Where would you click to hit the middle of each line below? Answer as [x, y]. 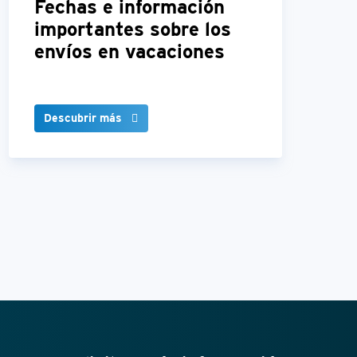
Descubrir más [83, 118]
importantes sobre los [133, 29]
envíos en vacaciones [130, 52]
